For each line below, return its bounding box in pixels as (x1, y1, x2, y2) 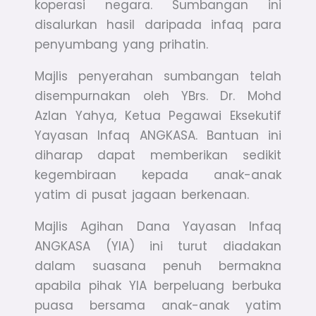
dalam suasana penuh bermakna (35, 257, 281, 275)
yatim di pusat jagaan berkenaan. (35, 186, 250, 204)
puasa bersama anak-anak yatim (35, 297, 281, 315)
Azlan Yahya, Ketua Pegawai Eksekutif (35, 107, 281, 125)
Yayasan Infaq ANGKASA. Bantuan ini (35, 127, 281, 145)
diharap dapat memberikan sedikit (35, 147, 281, 164)
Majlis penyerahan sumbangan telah (35, 68, 281, 85)
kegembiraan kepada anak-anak (35, 166, 281, 184)
